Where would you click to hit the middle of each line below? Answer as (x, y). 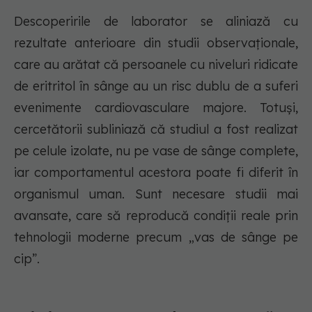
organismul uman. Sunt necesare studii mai (156, 194)
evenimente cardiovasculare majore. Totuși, (156, 108)
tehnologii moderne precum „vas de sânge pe (156, 237)
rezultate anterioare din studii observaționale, (156, 43)
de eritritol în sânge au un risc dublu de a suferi (156, 86)
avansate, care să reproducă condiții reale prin (156, 216)
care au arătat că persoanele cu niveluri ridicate (156, 65)
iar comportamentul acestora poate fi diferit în (156, 173)
